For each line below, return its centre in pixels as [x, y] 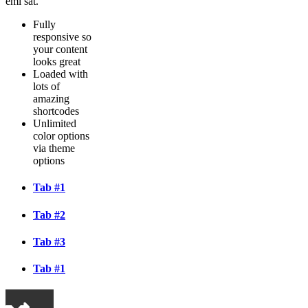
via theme [54, 148]
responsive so [62, 37]
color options [61, 136]
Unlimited [55, 124]
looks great [57, 62]
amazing [51, 99]
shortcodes [56, 111]
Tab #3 [49, 241]
